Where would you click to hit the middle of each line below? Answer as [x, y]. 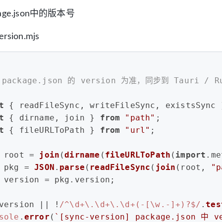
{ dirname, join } [52, 117]
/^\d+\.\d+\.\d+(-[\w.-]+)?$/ [130, 204]
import [191, 155]
